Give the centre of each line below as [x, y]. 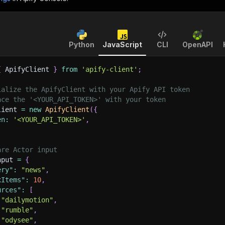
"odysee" [17, 220]
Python [82, 44]
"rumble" [17, 210]
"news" [33, 170]
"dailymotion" [27, 200]
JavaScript [122, 44]
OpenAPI [198, 44]
